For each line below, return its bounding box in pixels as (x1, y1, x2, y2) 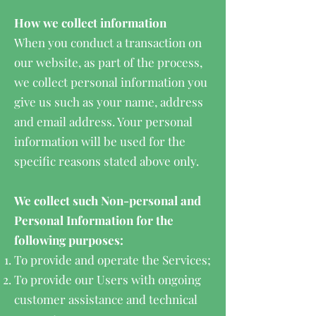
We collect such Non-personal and (14, 193, 201, 208)
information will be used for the (14, 133, 186, 149)
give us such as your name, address (14, 94, 203, 109)
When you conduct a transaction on (14, 35, 202, 50)
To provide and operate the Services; (14, 252, 211, 267)
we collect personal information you (14, 74, 207, 90)
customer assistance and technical (14, 291, 197, 307)
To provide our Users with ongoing (14, 272, 201, 287)
